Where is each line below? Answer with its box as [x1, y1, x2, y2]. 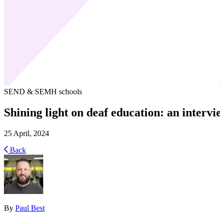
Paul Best [15, 203, 45, 212]
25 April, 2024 [4, 129, 49, 137]
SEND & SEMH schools [4, 87, 82, 96]
